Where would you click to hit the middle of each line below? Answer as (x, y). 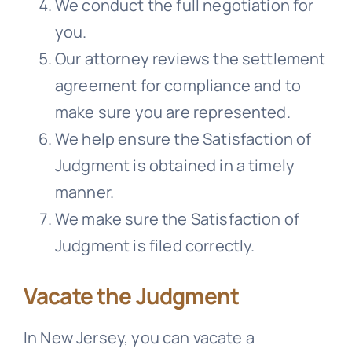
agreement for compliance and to (178, 86)
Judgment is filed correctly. (155, 246)
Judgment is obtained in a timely (175, 166)
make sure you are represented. (172, 112)
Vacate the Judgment (131, 296)
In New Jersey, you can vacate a (139, 338)
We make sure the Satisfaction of (177, 219)
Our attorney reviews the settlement (190, 59)
